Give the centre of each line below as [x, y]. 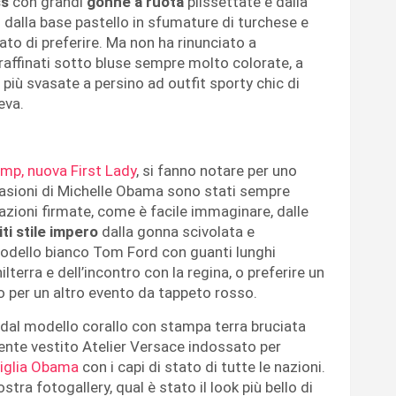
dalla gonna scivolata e [178, 231]
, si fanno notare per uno [217, 170]
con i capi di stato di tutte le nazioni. [202, 366]
